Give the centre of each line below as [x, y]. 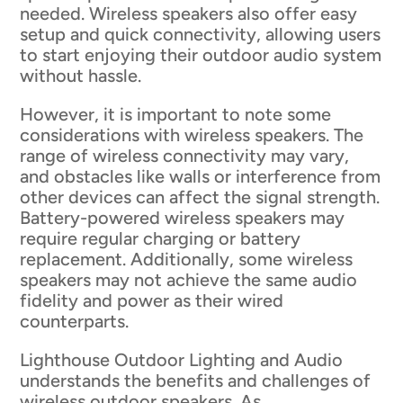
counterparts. [75, 321]
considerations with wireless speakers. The [192, 134]
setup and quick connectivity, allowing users [201, 34]
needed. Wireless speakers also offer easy [189, 13]
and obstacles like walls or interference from [201, 176]
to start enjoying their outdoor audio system [201, 54]
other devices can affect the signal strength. [200, 197]
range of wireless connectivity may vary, [185, 155]
